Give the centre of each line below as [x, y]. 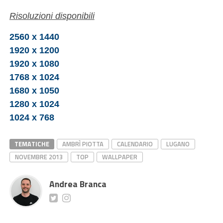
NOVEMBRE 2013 [39, 157]
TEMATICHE [32, 144]
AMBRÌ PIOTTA [83, 144]
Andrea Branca [78, 184]
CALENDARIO [135, 144]
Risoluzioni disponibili [52, 16]
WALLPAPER [119, 157]
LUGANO [178, 144]
